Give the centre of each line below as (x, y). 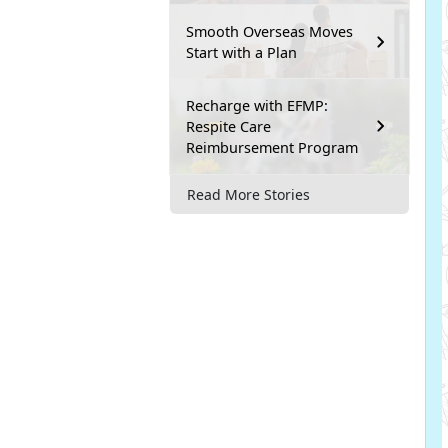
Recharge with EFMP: (257, 105)
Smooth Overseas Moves (269, 31)
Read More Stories (248, 194)
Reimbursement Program (272, 147)
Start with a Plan (241, 52)
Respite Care (228, 126)
